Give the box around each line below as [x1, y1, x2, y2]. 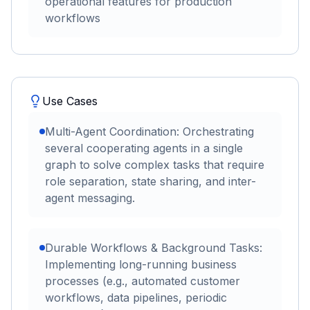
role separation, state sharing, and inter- [45, 174, 256, 188]
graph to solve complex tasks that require [45, 157, 264, 172]
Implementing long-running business [45, 257, 237, 271]
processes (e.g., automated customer [45, 273, 240, 288]
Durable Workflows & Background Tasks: [45, 240, 262, 255]
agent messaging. [45, 190, 135, 205]
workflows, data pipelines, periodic [45, 290, 227, 304]
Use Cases [42, 93, 98, 108]
